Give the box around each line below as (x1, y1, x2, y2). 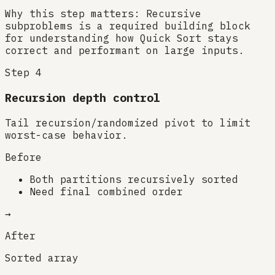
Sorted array (5, 251, 79, 264)
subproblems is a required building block (5, 20, 250, 33)
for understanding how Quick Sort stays (5, 32, 238, 45)
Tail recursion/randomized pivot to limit (5, 116, 250, 129)
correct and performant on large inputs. (5, 44, 244, 57)
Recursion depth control (5, 90, 160, 105)
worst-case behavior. (5, 128, 128, 141)
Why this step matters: (5, 7, 140, 20)
